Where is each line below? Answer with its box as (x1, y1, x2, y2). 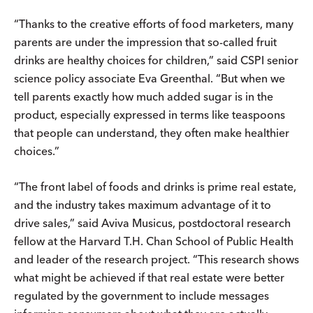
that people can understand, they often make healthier (14, 125, 289, 140)
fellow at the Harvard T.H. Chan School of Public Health (14, 233, 293, 248)
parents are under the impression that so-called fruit (14, 34, 277, 49)
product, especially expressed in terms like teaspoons (14, 107, 285, 122)
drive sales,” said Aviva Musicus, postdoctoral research (14, 215, 291, 230)
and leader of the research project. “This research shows (14, 252, 299, 266)
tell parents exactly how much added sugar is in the (14, 89, 273, 103)
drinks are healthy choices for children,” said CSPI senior (14, 52, 298, 67)
